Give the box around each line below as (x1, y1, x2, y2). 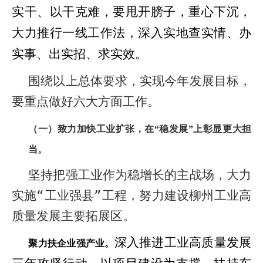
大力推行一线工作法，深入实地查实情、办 (12, 26, 251, 40)
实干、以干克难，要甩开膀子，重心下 (12, 5, 227, 19)
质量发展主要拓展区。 (12, 209, 135, 223)
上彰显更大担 (193, 123, 252, 134)
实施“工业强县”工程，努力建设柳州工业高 (12, 188, 251, 203)
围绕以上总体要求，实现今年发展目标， (28, 74, 251, 88)
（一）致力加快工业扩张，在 (28, 123, 154, 134)
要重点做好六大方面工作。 (12, 95, 160, 109)
